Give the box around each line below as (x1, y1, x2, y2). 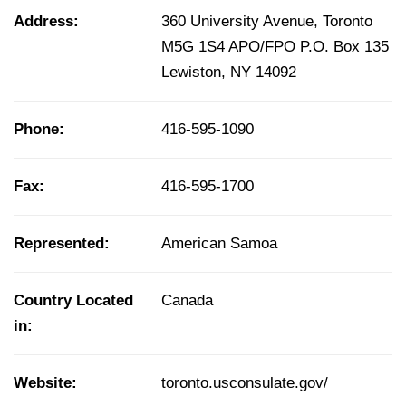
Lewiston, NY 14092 (161, 63, 296, 82)
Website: (14, 374, 77, 392)
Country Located (14, 292, 133, 310)
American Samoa (161, 235, 277, 253)
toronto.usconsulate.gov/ (161, 374, 328, 392)
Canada (161, 292, 213, 310)
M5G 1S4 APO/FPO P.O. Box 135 (161, 38, 389, 56)
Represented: (14, 235, 110, 253)
